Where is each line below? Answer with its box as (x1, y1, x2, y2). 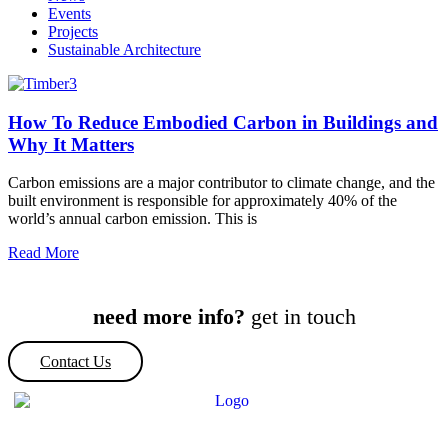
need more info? (92, 304, 245, 330)
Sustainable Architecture (48, 41, 201, 58)
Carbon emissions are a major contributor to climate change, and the (8, 174, 435, 192)
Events (48, 5, 91, 22)
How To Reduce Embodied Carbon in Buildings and (8, 111, 438, 133)
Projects (48, 23, 98, 40)
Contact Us (40, 353, 111, 371)
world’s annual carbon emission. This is (8, 210, 257, 228)
